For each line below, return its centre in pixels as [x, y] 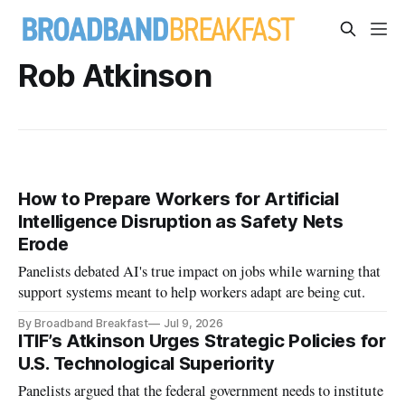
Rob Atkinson [115, 75]
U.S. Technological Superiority [146, 364]
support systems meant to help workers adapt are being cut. [192, 292]
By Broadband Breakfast [83, 324]
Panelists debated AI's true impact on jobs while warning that [200, 272]
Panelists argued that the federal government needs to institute [201, 391]
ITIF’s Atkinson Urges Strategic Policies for [202, 341]
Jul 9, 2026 [193, 324]
